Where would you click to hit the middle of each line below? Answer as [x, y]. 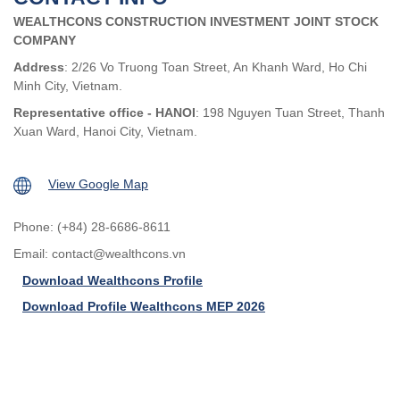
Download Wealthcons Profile [112, 280]
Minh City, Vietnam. [68, 86]
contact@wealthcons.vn [119, 253]
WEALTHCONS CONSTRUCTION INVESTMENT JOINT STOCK [196, 22]
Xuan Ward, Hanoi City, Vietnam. [105, 131]
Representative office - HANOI [104, 112]
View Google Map [98, 184]
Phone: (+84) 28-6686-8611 [92, 227]
